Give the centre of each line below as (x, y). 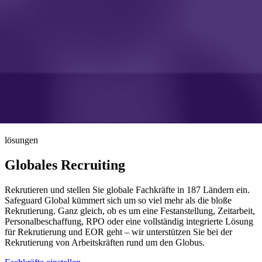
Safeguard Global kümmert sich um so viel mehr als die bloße (118, 200)
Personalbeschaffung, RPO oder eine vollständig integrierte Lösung (129, 221)
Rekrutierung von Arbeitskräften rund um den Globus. (105, 242)
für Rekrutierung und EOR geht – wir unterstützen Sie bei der (118, 232)
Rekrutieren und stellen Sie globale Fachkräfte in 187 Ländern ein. (127, 189)
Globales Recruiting (65, 165)
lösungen (21, 140)
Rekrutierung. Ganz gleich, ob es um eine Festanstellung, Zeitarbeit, (130, 211)
